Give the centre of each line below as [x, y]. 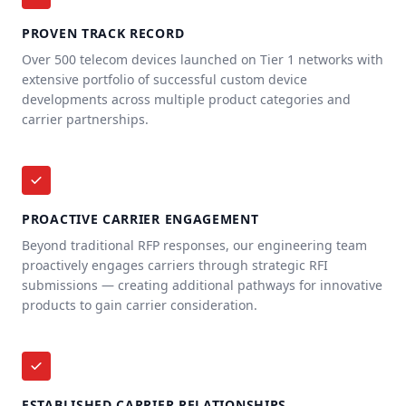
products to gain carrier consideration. [140, 305]
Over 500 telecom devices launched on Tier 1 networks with [203, 59]
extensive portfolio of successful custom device [164, 79]
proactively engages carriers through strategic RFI [175, 265]
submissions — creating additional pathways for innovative [202, 285]
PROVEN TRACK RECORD [103, 33]
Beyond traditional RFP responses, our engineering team [194, 245]
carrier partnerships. [85, 119]
